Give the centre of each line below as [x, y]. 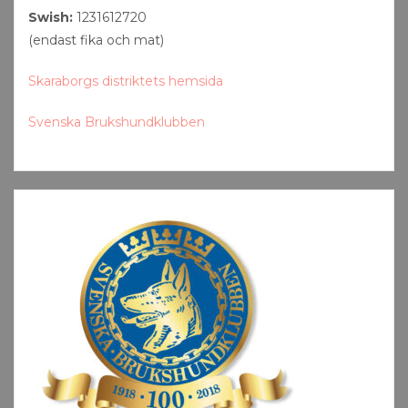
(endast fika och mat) [96, 40]
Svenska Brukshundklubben [117, 122]
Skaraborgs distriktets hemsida [126, 81]
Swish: [51, 17]
